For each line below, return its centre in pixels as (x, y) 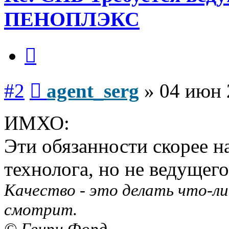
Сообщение (61, 80)
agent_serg (93, 90)
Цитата (48, 44)
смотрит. (41, 209)
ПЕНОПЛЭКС (72, 19)
